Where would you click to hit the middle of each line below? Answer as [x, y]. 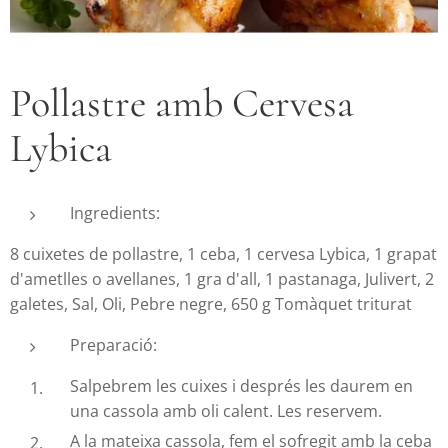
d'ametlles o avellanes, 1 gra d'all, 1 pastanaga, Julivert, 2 [222, 279]
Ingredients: [115, 213]
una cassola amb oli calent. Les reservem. [226, 411]
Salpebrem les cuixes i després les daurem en [241, 386]
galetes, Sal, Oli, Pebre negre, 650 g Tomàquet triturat [211, 304]
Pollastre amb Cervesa [182, 103]
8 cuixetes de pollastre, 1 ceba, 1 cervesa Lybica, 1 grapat [223, 254]
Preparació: [113, 345]
